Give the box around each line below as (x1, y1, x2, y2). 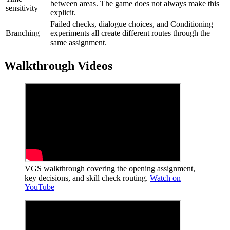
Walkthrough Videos (4, 59, 112, 72)
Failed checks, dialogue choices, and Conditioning (50, 19, 213, 28)
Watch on (150, 173, 181, 182)
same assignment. (50, 37, 107, 47)
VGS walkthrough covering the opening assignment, (25, 164, 195, 173)
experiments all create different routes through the (50, 28, 210, 37)
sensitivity (6, 3, 38, 12)
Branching (6, 28, 40, 37)
